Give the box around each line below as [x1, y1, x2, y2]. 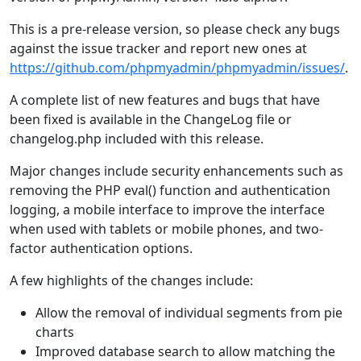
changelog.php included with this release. [10, 130, 263, 147]
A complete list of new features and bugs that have [10, 91, 320, 109]
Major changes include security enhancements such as [10, 162, 343, 180]
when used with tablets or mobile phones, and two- [10, 220, 323, 238]
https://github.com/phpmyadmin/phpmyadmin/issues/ [10, 59, 345, 77]
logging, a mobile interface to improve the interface [10, 201, 325, 218]
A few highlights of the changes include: [10, 272, 253, 289]
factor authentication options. [10, 239, 193, 257]
